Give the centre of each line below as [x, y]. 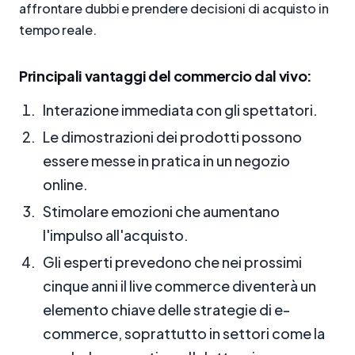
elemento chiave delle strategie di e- [166, 309]
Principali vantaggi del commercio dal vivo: [166, 75]
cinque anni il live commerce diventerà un [179, 285]
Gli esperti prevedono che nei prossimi [172, 261]
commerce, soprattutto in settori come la [184, 333]
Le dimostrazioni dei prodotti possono [172, 136]
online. [65, 184]
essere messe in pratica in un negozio [166, 160]
